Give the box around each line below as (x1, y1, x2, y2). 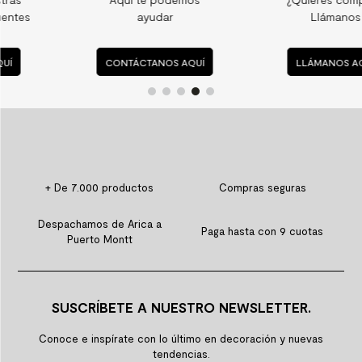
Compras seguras (218, 180, 306, 194)
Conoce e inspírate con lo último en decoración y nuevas (39, 331, 323, 345)
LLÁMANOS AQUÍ (232, 56, 312, 68)
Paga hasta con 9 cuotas (201, 225, 324, 238)
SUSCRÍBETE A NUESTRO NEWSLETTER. (51, 298, 311, 315)
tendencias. (152, 347, 210, 360)
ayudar (72, 9, 109, 23)
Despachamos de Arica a (37, 217, 162, 230)
